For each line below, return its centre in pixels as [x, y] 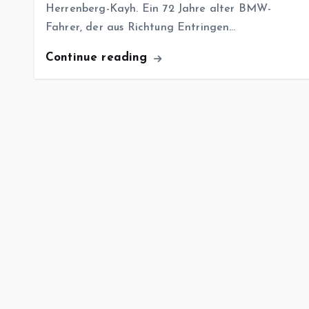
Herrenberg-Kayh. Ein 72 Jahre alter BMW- [159, 9]
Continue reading [99, 58]
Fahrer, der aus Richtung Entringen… [141, 28]
